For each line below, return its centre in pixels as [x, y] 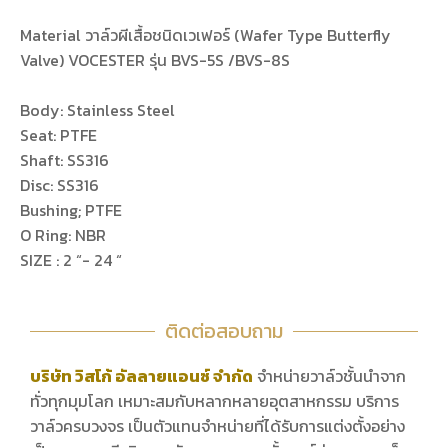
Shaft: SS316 [64, 160]
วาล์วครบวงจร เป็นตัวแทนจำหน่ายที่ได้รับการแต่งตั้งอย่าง [217, 426]
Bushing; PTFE [71, 210]
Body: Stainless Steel [97, 110]
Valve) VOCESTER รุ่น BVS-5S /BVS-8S [155, 60]
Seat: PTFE [58, 135]
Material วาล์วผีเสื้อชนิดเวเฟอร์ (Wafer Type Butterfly [205, 35]
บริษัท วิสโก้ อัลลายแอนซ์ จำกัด [141, 376]
